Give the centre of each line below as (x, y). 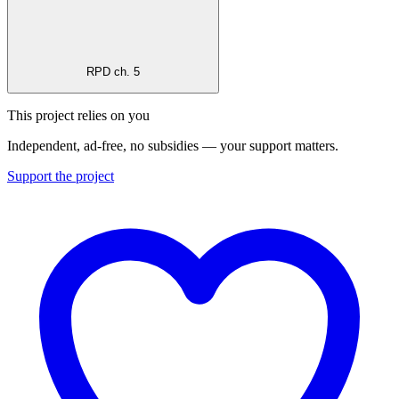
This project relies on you (78, 115)
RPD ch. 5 (113, 72)
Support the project (61, 175)
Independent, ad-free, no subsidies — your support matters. (173, 145)
